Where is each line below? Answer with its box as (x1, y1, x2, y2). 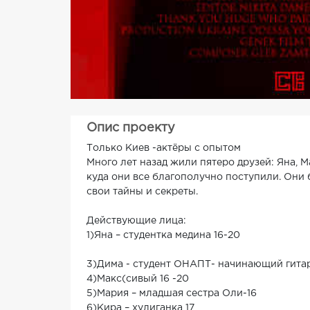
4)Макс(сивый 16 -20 (86, 275, 189, 284)
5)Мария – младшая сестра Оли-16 (86, 289, 257, 298)
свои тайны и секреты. (86, 188, 198, 197)
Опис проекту (86, 122, 175, 134)
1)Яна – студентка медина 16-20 (86, 231, 240, 240)
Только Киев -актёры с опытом (86, 144, 241, 153)
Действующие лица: (86, 217, 186, 226)
